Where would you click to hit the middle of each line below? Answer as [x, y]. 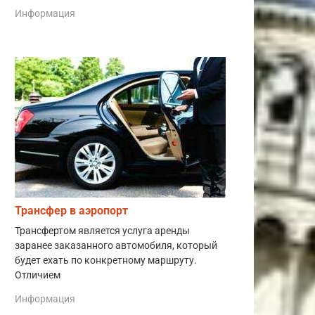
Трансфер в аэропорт [71, 211]
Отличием [38, 276]
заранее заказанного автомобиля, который [116, 246]
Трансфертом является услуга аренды [102, 231]
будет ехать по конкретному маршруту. [106, 261]
